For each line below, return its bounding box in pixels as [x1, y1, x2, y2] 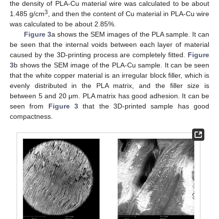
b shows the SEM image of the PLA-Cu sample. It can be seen [14, 61, 209, 69]
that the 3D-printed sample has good [78, 102, 210, 110]
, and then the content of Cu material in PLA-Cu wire [48, 9, 209, 18]
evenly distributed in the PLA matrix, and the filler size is [10, 81, 209, 89]
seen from [10, 102, 48, 110]
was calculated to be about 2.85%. [10, 20, 116, 28]
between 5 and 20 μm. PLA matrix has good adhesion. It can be [10, 91, 209, 100]
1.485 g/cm [10, 9, 44, 18]
